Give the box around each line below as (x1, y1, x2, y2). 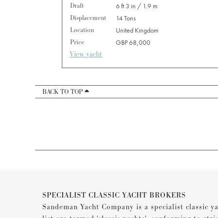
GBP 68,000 (116, 38, 150, 47)
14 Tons (116, 14, 136, 23)
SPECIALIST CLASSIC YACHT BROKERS (42, 190, 186, 201)
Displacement (70, 14, 106, 23)
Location (70, 26, 94, 35)
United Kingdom (116, 26, 159, 35)
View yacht (70, 49, 102, 60)
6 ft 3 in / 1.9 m (116, 1, 158, 11)
